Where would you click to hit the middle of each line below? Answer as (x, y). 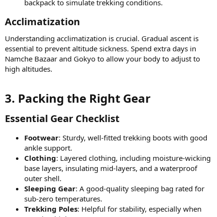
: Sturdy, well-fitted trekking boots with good (133, 137)
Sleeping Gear (50, 188)
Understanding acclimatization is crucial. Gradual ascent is (102, 38)
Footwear (41, 137)
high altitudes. (29, 69)
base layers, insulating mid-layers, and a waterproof (111, 168)
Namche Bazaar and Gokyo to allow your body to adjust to (102, 58)
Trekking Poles (51, 209)
